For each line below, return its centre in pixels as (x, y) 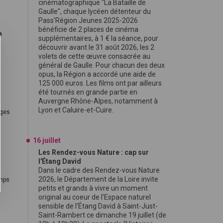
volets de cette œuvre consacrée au (94, 56)
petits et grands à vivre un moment (93, 188)
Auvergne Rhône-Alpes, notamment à (98, 101)
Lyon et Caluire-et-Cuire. (76, 110)
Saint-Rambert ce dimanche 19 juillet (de (102, 215)
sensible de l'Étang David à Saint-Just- (98, 206)
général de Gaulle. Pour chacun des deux (102, 65)
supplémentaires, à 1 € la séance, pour (98, 38)
